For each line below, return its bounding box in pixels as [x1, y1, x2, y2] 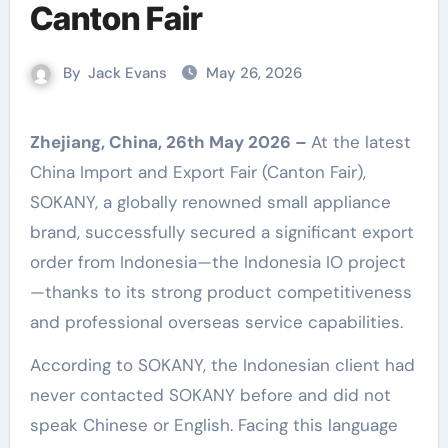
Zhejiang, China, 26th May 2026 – [39, 131, 311, 153]
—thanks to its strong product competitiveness [29, 281, 412, 303]
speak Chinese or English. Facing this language [29, 414, 398, 436]
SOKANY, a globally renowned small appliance [29, 191, 391, 213]
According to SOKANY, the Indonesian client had [29, 354, 415, 376]
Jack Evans [88, 63, 167, 83]
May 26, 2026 [206, 63, 302, 83]
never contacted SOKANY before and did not [29, 384, 391, 406]
